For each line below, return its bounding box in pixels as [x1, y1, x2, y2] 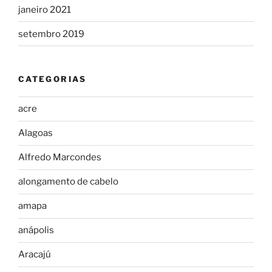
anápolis [18, 225, 54, 236]
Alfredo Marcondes [18, 152, 101, 163]
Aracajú [18, 249, 51, 260]
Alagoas [18, 127, 53, 139]
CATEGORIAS [18, 74, 87, 84]
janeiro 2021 [18, 4, 71, 15]
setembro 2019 [18, 28, 84, 39]
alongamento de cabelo [18, 176, 118, 188]
